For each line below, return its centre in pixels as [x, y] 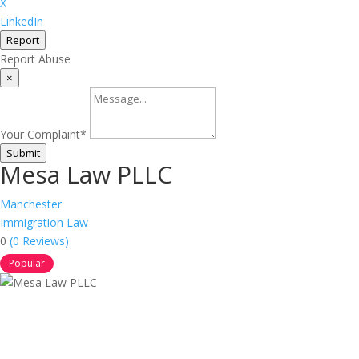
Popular [27, 263]
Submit [23, 153]
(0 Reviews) [39, 241]
